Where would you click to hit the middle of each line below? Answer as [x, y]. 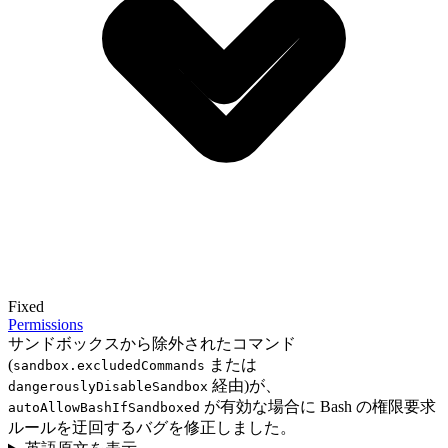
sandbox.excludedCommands [109, 366]
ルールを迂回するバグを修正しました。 [152, 428]
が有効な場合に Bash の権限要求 [318, 407]
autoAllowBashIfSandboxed [104, 408]
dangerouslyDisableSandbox [108, 387]
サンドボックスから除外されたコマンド [152, 344]
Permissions [45, 325]
